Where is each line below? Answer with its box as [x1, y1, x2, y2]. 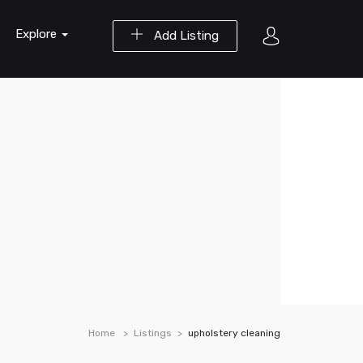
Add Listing [151, 28, 219, 43]
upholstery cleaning [188, 327, 280, 339]
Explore [15, 27, 60, 41]
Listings [134, 327, 172, 339]
